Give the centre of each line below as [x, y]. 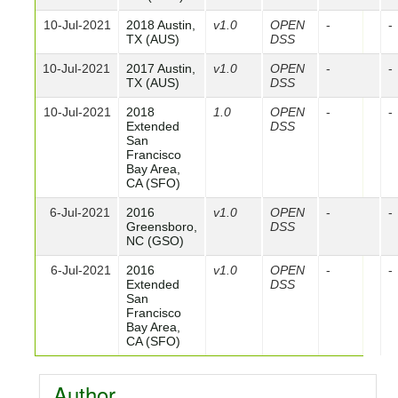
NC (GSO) [155, 240]
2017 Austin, [161, 68]
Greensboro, [162, 226]
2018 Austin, [161, 24]
